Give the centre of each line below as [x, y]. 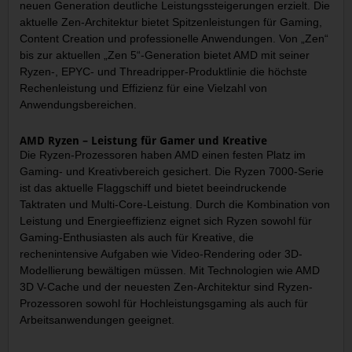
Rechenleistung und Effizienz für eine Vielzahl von [144, 88]
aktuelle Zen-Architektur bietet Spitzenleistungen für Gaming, [171, 22]
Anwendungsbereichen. [79, 104]
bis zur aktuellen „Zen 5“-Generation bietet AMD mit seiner [165, 55]
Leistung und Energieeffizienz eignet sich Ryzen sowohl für [166, 221]
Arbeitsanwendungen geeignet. [97, 320]
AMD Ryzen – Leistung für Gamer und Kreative [144, 141]
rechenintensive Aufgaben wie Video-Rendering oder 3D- [161, 254]
